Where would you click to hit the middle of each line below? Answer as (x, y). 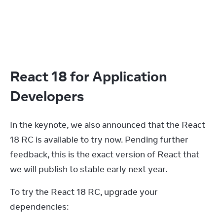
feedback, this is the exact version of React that (105, 154)
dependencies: (39, 206)
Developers (48, 95)
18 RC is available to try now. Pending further (99, 139)
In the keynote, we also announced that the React (108, 125)
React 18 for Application (89, 76)
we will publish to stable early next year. (89, 169)
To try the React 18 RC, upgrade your (84, 192)
